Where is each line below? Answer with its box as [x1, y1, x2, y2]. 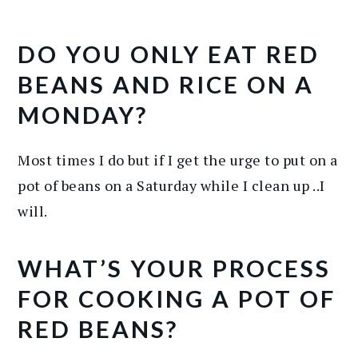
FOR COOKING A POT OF [18, 284, 336, 312]
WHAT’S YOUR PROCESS [18, 253, 332, 282]
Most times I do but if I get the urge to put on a [18, 149, 338, 169]
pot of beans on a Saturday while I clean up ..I [18, 175, 325, 195]
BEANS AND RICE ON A [18, 70, 315, 98]
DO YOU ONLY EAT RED [18, 39, 320, 68]
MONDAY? [18, 100, 149, 129]
